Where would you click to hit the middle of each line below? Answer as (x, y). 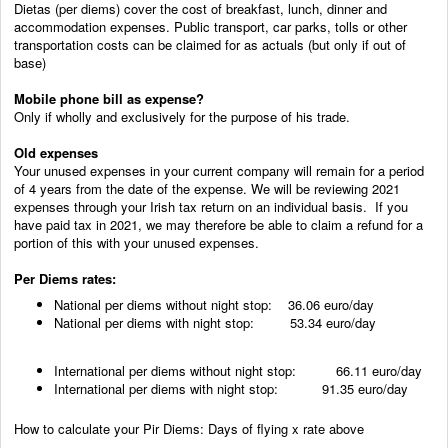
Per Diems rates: (65, 278)
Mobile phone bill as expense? (111, 98)
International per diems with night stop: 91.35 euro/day (231, 388)
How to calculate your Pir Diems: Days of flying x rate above (189, 428)
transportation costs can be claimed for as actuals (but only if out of (210, 44)
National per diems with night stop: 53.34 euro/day (215, 322)
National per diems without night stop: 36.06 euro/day (214, 304)
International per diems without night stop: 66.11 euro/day (238, 370)
